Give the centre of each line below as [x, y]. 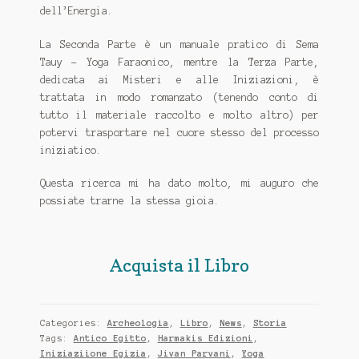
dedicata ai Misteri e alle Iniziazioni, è [179, 79]
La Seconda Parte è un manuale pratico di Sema [179, 44]
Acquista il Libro [179, 264]
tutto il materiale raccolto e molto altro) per [179, 115]
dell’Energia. [76, 11]
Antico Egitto [110, 338]
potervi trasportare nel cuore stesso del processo [179, 132]
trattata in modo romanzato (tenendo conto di [179, 97]
